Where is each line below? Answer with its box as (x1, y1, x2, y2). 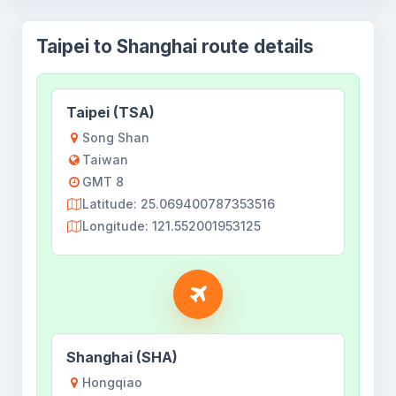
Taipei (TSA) (66, 103, 155, 121)
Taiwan (82, 152, 128, 167)
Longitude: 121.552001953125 (82, 218, 261, 233)
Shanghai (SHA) (66, 348, 178, 366)
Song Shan (82, 130, 149, 145)
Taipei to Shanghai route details (36, 35, 314, 57)
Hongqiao (82, 375, 142, 390)
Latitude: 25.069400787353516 (82, 196, 275, 211)
